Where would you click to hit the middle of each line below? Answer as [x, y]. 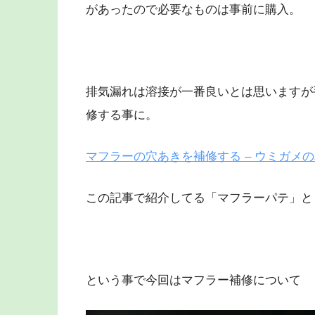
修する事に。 [122, 115]
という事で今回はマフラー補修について [193, 280]
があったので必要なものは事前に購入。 [193, 9]
